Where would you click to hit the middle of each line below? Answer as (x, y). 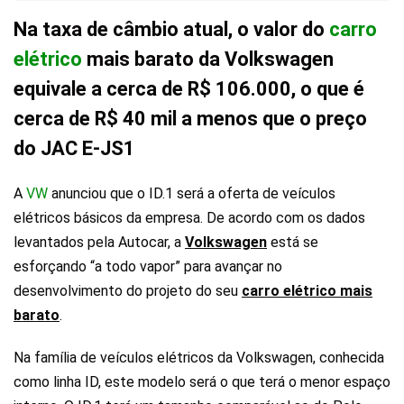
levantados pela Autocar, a (99, 242)
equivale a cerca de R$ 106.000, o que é (189, 88)
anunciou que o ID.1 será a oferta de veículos (192, 193)
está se (293, 242)
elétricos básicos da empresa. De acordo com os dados (189, 217)
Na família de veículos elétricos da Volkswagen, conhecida (199, 357)
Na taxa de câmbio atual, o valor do (171, 29)
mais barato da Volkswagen (208, 59)
